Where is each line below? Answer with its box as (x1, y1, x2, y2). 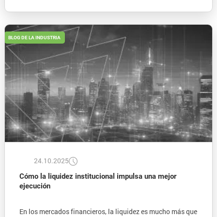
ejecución (19, 182, 50, 191)
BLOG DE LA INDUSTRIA (8, 35, 61, 41)
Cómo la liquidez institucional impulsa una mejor (19, 172, 176, 181)
